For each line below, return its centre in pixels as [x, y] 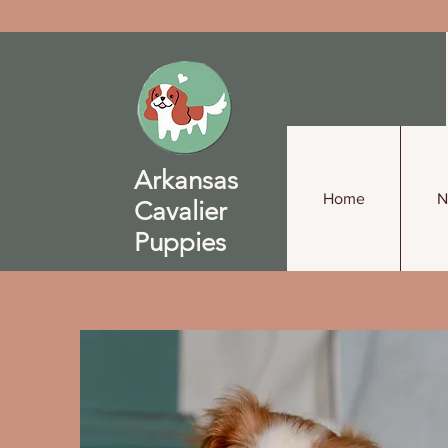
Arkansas [186, 180]
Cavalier [180, 211]
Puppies [180, 242]
